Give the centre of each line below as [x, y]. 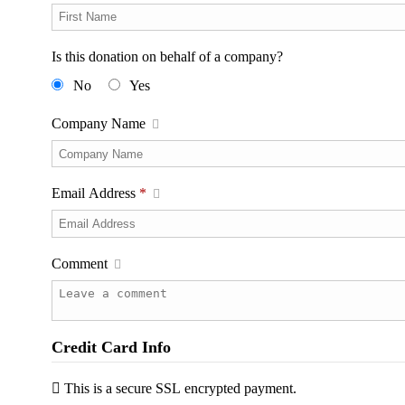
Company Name [100, 124]
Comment [81, 263]
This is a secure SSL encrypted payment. [180, 388]
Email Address [95, 193]
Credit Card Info [111, 347]
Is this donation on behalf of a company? [167, 57]
